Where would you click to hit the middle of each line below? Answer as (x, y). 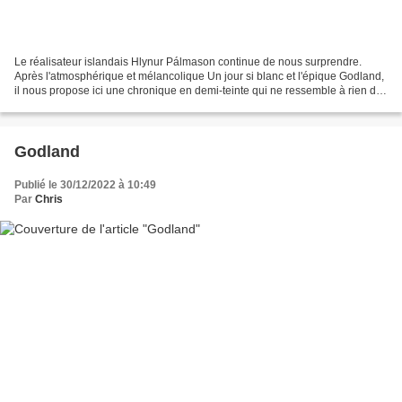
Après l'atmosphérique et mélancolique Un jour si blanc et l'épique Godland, (199, 76)
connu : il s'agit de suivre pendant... (100, 105)
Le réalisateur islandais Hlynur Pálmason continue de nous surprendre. (188, 61)
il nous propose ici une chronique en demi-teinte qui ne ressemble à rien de (198, 90)
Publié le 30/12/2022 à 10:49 (85, 184)
